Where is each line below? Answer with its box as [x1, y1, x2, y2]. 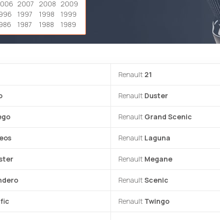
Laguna [144, 133, 170, 142]
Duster [144, 91, 168, 100]
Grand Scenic [144, 112, 192, 121]
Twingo [144, 196, 169, 206]
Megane [144, 154, 172, 164]
